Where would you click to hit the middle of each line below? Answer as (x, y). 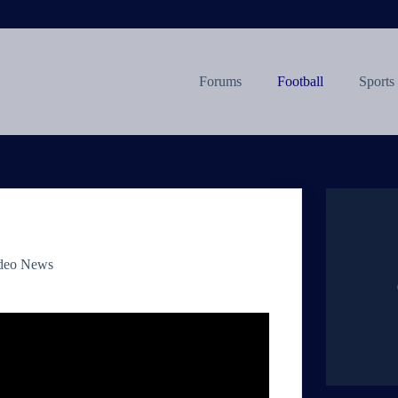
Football (300, 81)
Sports (376, 81)
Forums (220, 81)
